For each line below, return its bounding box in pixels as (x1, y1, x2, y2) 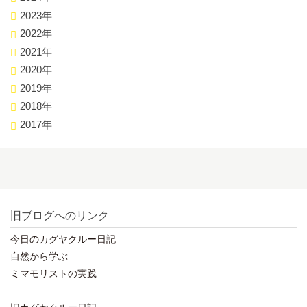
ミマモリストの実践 (10, 267, 97, 279)
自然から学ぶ (10, 250, 68, 262)
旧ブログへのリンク (10, 209, 109, 221)
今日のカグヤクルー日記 (10, 233, 116, 245)
